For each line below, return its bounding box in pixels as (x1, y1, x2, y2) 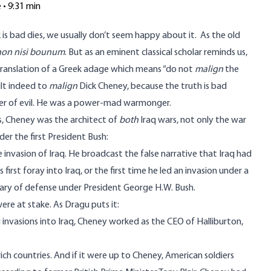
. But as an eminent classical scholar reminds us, (65, 48, 247, 57)
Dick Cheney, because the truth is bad (77, 82, 227, 91)
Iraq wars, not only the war (139, 116, 246, 125)
